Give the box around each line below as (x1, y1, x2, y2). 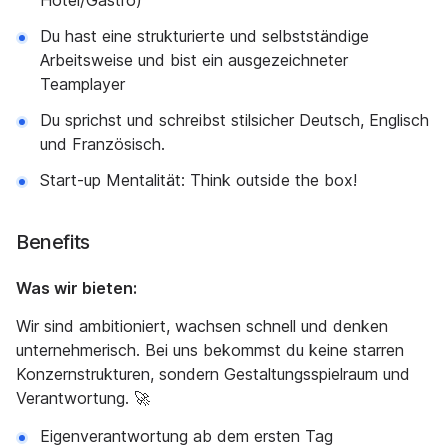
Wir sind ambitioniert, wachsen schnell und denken (16, 316, 388, 336)
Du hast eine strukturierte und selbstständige (40, 26, 369, 46)
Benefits (16, 230, 90, 254)
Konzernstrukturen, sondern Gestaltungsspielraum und (16, 364, 410, 384)
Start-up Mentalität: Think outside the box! (40, 170, 357, 190)
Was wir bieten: (16, 278, 137, 298)
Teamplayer (40, 74, 125, 94)
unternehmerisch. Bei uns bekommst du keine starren (16, 340, 404, 360)
